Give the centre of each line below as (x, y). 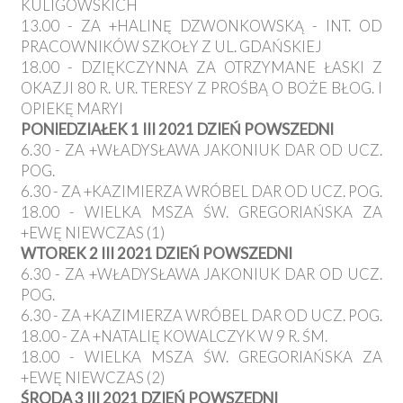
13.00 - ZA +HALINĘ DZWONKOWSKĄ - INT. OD (201, 26)
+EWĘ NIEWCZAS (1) (93, 233)
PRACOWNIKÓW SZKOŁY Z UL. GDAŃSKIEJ (171, 47)
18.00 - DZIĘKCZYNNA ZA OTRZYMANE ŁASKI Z (201, 67)
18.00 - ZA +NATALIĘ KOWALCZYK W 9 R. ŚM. (174, 336)
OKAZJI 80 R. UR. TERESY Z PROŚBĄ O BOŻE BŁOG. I (201, 88)
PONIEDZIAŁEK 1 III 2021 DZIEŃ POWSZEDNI (177, 130)
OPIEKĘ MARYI (72, 109)
